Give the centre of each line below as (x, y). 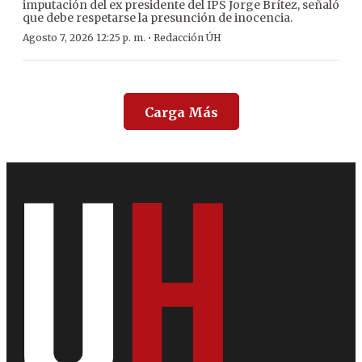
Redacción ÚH (187, 38)
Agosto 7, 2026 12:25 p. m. (84, 38)
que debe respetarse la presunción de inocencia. (158, 18)
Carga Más (181, 113)
